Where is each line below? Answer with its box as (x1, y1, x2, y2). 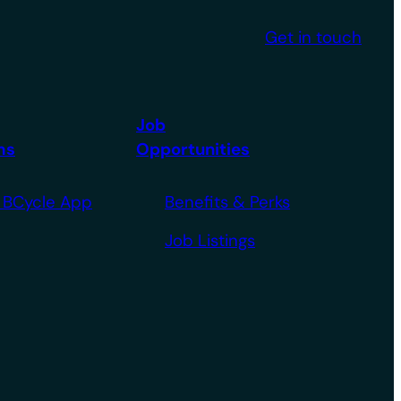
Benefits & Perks (165, 191, 290, 213)
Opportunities (136, 138, 250, 160)
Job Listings (165, 229, 255, 252)
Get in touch (265, 27, 362, 49)
